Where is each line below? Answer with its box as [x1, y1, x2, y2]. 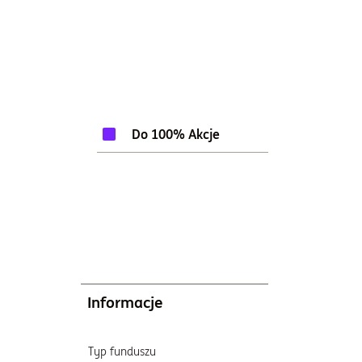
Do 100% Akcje [132, 126, 220, 142]
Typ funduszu [88, 344, 156, 359]
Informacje [87, 293, 163, 312]
